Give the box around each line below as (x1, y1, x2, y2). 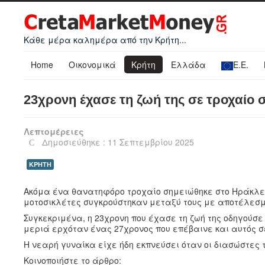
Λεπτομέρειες (24, 125, 84, 137)
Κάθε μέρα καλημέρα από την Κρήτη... (24, 34, 186, 46)
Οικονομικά (69, 59, 116, 70)
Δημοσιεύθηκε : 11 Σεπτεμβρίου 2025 (41, 135, 194, 148)
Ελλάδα (171, 59, 206, 70)
